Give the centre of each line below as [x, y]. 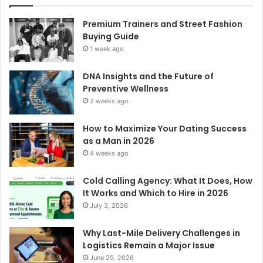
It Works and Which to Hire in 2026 [156, 193]
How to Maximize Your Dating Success [165, 129]
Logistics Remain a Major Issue [149, 246]
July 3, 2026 [109, 206]
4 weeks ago [109, 154]
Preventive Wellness [126, 89]
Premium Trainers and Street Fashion [163, 24]
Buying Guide [111, 37]
